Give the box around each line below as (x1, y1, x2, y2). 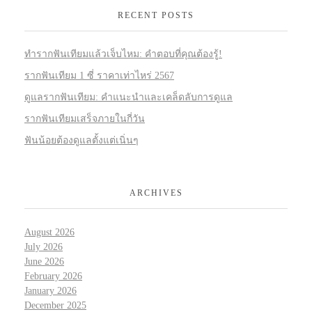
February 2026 (24, 270, 82, 281)
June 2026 (24, 256, 64, 267)
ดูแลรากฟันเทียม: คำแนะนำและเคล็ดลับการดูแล (24, 91, 233, 102)
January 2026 (24, 285, 77, 296)
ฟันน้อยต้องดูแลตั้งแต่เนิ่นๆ (24, 134, 139, 146)
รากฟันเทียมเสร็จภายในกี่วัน (24, 113, 145, 124)
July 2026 (24, 241, 63, 252)
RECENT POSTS (118, 10, 194, 21)
